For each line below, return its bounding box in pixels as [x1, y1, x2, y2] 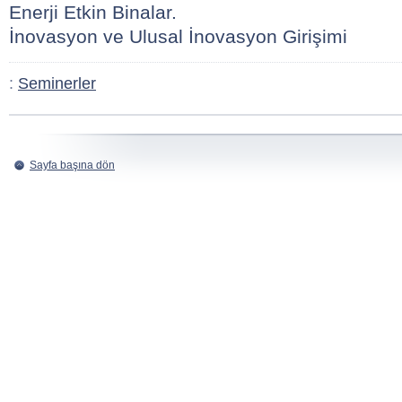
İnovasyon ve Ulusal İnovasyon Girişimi [9, 26, 347, 47]
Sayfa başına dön [30, 159, 115, 171]
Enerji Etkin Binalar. [9, 2, 177, 22]
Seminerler [18, 74, 96, 92]
